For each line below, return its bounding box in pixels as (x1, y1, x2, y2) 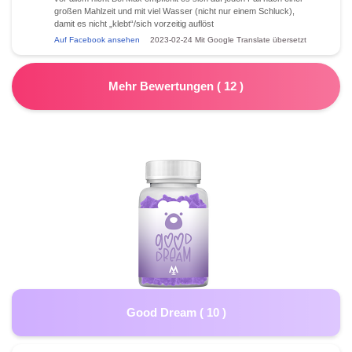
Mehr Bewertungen (108, 79, 217, 93)
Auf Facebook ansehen (54, 35, 140, 44)
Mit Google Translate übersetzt (195, 35, 306, 44)
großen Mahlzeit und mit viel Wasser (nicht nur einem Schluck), (54, 5, 295, 16)
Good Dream (126, 305, 200, 319)
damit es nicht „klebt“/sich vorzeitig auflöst (54, 18, 214, 28)
